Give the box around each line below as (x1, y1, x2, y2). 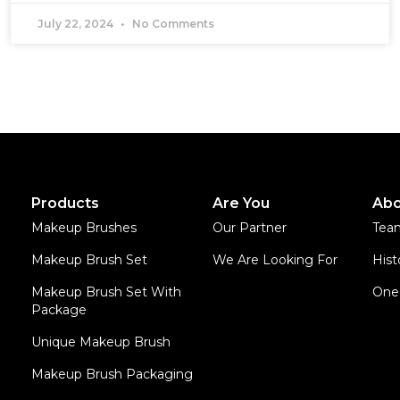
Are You (212, 195, 270, 212)
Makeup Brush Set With (31, 284, 182, 300)
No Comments (129, 16, 214, 30)
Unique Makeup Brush (31, 334, 171, 350)
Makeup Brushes (31, 220, 137, 236)
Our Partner (212, 220, 287, 236)
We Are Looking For (212, 252, 337, 268)
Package (31, 302, 87, 318)
